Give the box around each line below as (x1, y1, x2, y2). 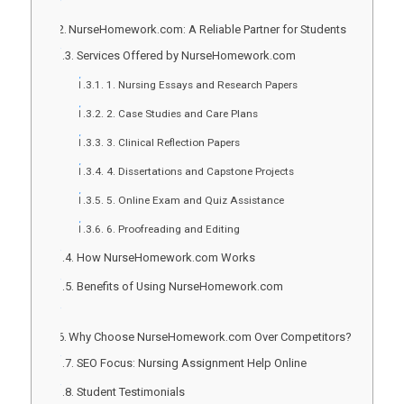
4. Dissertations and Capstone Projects (106, 164, 294, 178)
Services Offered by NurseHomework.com (76, 48, 296, 62)
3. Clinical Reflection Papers (106, 135, 240, 149)
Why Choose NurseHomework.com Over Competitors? (69, 329, 353, 344)
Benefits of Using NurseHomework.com (76, 279, 283, 293)
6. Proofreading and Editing (106, 222, 240, 235)
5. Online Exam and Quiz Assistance (106, 193, 284, 207)
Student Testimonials (76, 384, 185, 399)
